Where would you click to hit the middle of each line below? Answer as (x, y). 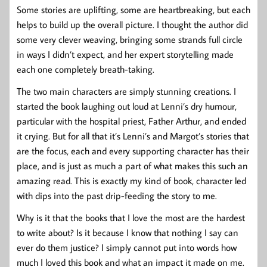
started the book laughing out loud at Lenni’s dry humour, (127, 106)
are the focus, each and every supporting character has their (133, 150)
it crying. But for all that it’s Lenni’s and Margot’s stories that (133, 136)
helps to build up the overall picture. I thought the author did (132, 24)
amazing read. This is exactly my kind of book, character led (131, 180)
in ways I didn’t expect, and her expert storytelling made (125, 54)
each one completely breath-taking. (86, 69)
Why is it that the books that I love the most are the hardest (131, 217)
